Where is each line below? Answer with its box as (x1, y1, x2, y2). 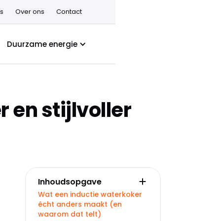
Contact (56, 7, 82, 16)
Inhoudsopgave (38, 176, 102, 187)
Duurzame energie (6, 38, 77, 49)
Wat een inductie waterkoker (38, 189, 142, 199)
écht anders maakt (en (38, 199, 122, 209)
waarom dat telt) (38, 209, 101, 219)
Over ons (15, 7, 44, 16)
